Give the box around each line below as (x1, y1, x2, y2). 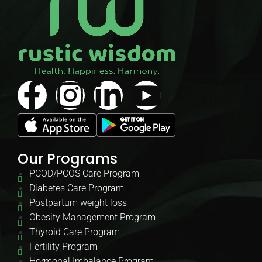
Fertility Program (29, 241, 98, 253)
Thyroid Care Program (29, 226, 120, 238)
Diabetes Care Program (29, 182, 124, 194)
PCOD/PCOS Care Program (29, 168, 139, 180)
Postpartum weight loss (29, 197, 127, 209)
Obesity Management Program (29, 212, 156, 223)
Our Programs (18, 149, 118, 169)
